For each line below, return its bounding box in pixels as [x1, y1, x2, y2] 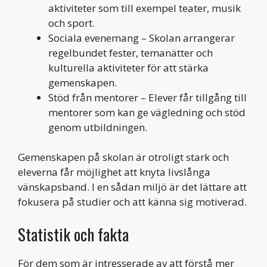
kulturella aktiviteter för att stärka [48, 60, 209, 74]
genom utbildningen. [48, 120, 147, 134]
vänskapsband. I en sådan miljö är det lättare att [18, 180, 247, 194]
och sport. [48, 15, 95, 30]
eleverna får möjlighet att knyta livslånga [18, 165, 210, 179]
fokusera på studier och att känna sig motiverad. [18, 195, 247, 209]
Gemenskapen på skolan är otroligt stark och [18, 150, 229, 164]
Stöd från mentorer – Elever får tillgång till [48, 90, 247, 104]
